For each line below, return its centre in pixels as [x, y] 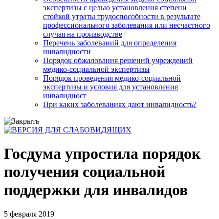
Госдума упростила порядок [102, 154]
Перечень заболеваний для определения [110, 43]
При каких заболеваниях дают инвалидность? [120, 104]
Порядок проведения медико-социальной [112, 78]
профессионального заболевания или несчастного [127, 25]
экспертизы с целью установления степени [115, 7]
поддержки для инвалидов [96, 190]
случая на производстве [83, 34]
